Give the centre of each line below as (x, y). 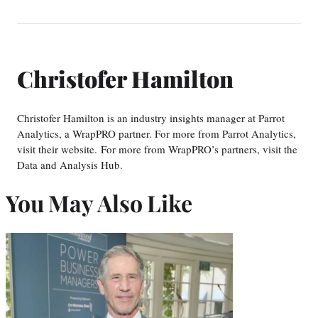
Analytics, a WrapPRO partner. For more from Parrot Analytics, (157, 134)
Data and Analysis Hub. (70, 165)
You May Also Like (99, 202)
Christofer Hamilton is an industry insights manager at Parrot (151, 118)
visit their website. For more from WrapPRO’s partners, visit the (157, 149)
